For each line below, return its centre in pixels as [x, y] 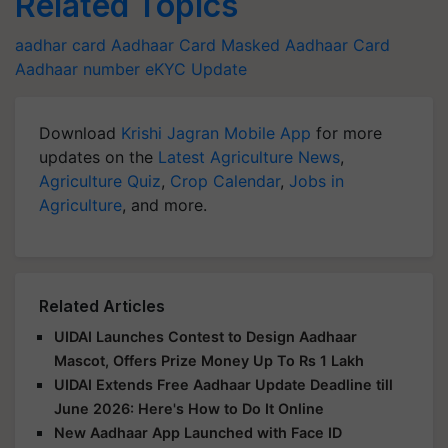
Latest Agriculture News [249, 157]
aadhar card [60, 45]
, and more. [164, 205]
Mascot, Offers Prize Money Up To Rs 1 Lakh [209, 360]
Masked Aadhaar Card [305, 45]
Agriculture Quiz [100, 181]
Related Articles [102, 306]
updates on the [98, 157]
